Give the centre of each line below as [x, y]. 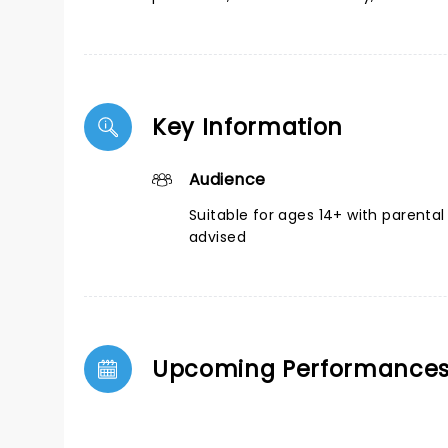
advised [217, 237]
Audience [227, 179]
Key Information [248, 127]
